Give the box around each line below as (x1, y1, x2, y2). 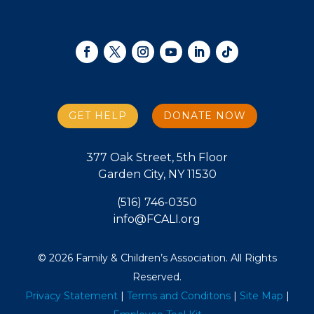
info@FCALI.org (114, 212, 200, 226)
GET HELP (68, 109, 127, 123)
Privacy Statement (25, 289, 118, 303)
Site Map (239, 289, 283, 303)
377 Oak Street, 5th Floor (86, 151, 228, 165)
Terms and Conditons (126, 289, 231, 303)
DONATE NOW (163, 109, 246, 123)
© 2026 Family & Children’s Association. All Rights (37, 252, 277, 265)
